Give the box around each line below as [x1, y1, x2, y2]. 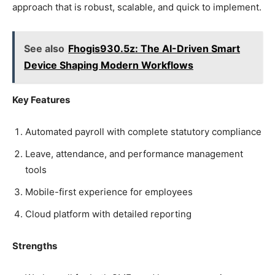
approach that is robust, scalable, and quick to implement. [12, 1, 261, 14]
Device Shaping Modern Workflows [24, 59, 193, 72]
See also [24, 42, 64, 55]
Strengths [12, 240, 57, 252]
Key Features [12, 94, 70, 106]
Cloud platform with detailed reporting [25, 208, 192, 220]
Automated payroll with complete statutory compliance [25, 126, 261, 138]
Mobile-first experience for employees [25, 186, 193, 198]
